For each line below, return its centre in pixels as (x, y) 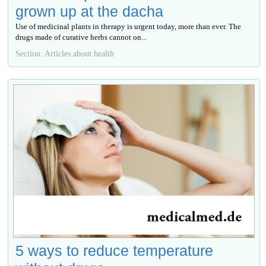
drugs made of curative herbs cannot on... (81, 37)
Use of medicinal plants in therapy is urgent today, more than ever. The (129, 27)
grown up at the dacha (90, 12)
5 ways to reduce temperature (115, 251)
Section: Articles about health (65, 54)
